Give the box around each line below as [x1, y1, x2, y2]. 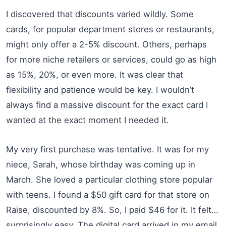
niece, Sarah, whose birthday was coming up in [6, 159, 195, 169]
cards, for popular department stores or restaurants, [6, 24, 214, 34]
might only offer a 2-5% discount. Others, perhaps [6, 39, 207, 49]
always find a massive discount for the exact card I [6, 99, 208, 110]
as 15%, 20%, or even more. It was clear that [6, 69, 183, 80]
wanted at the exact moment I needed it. [6, 115, 169, 125]
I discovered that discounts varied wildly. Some [6, 9, 194, 19]
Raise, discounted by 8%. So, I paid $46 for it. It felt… [6, 204, 218, 215]
